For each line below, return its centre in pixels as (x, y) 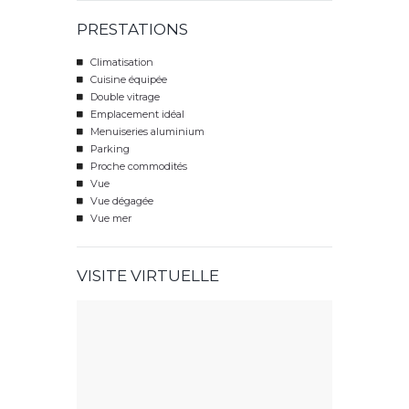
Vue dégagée (121, 201)
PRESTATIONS (132, 30)
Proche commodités (137, 167)
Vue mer (110, 219)
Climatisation (121, 63)
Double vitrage (124, 97)
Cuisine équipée (127, 80)
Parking (109, 149)
